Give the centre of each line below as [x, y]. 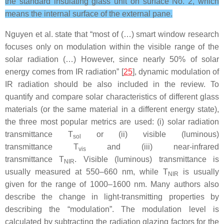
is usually [199, 172]
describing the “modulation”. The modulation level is [112, 209]
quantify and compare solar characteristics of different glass [112, 97]
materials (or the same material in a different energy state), [112, 109]
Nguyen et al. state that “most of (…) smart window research [112, 34]
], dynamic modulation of [175, 72]
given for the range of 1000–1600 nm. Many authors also [112, 184]
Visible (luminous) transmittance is [148, 159]
